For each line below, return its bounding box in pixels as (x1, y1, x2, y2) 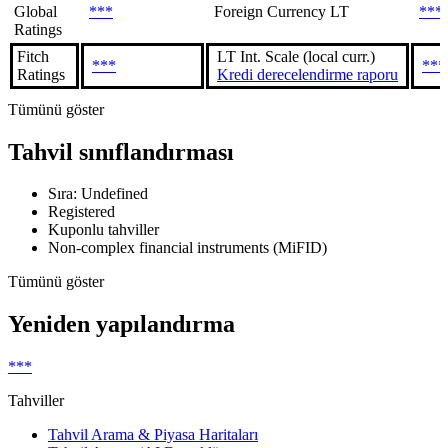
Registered (48, 203, 115, 221)
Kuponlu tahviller (48, 221, 159, 239)
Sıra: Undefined (48, 185, 148, 203)
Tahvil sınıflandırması (8, 138, 234, 165)
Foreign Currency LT (214, 2, 349, 20)
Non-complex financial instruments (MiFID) (48, 239, 327, 257)
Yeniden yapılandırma (8, 311, 235, 338)
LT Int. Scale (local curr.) (217, 47, 375, 65)
